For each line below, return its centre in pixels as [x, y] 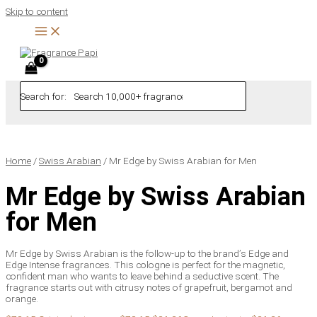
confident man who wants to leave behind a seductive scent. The [142, 276]
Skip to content [37, 11]
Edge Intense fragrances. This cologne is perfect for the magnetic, [145, 264]
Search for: [44, 96]
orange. [22, 298]
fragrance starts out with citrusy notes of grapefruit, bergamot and [149, 287]
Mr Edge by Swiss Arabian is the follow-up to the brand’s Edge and [147, 253]
